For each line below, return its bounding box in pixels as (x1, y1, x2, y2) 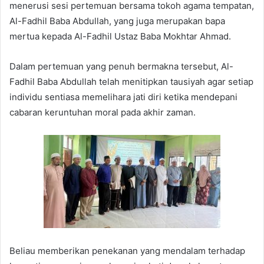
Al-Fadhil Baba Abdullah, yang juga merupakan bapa (9, 15, 225, 27)
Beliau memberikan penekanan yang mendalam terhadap (9, 245, 245, 257)
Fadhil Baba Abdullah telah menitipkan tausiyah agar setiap (9, 75, 253, 87)
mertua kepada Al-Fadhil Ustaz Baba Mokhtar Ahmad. (9, 30, 231, 42)
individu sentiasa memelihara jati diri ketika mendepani (9, 91, 237, 103)
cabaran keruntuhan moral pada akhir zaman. (9, 106, 196, 118)
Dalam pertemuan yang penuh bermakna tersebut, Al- (9, 60, 233, 72)
